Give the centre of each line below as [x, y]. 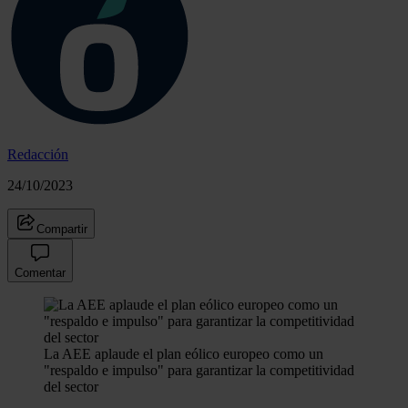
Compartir [62, 229]
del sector [71, 386]
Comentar [40, 272]
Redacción [38, 154]
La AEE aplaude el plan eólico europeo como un [184, 353]
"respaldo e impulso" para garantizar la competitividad [199, 370]
